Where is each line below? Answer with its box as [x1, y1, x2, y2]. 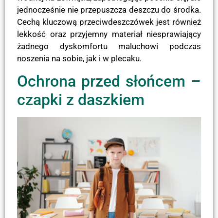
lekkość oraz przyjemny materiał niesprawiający [17, 29, 201, 39]
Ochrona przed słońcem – [17, 72, 201, 91]
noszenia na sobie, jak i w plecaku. [17, 54, 142, 64]
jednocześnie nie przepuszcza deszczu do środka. [17, 5, 201, 15]
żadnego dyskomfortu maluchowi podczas [17, 41, 201, 52]
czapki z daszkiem [17, 90, 145, 109]
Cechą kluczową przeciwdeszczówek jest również [17, 17, 201, 27]
